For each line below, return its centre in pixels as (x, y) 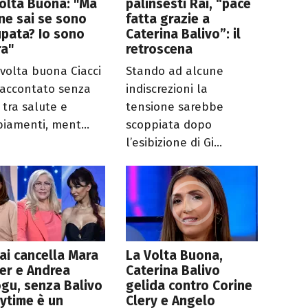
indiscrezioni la (167, 89)
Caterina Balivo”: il (184, 34)
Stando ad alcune (175, 71)
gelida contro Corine (189, 286)
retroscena (159, 49)
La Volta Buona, (175, 256)
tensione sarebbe (175, 107)
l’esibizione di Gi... (174, 143)
